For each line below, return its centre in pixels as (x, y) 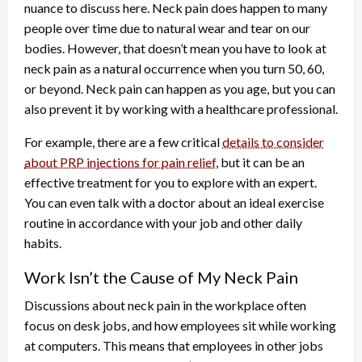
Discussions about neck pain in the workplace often (165, 305)
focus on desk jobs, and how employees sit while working (180, 325)
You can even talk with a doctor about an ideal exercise (174, 202)
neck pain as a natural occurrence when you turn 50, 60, (174, 68)
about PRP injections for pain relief (120, 162)
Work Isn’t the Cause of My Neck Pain (161, 277)
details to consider (273, 141)
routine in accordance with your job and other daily (163, 222)
